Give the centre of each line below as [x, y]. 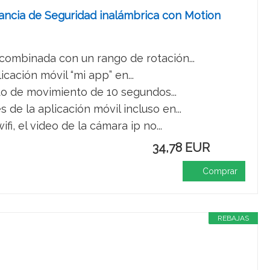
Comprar [220, 171]
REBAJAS [233, 218]
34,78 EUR [181, 148]
